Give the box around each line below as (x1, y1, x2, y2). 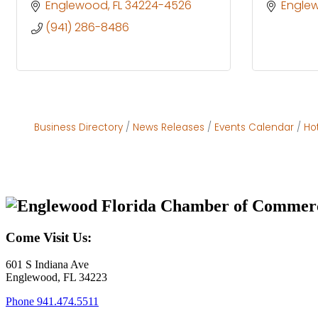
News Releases (133, 120, 204, 134)
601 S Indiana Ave (6, 258, 89, 271)
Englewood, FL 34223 (6, 271, 107, 284)
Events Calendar (214, 120, 294, 134)
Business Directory (34, 120, 123, 134)
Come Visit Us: (6, 229, 92, 245)
